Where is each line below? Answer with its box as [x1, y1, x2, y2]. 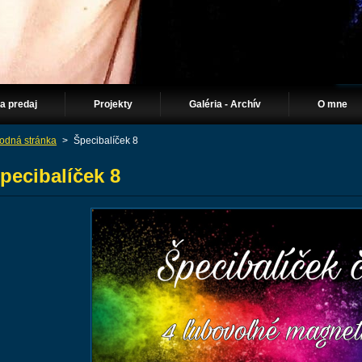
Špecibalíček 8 [74, 136, 138, 145]
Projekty [94, 99, 133, 110]
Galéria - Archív [189, 99, 261, 110]
